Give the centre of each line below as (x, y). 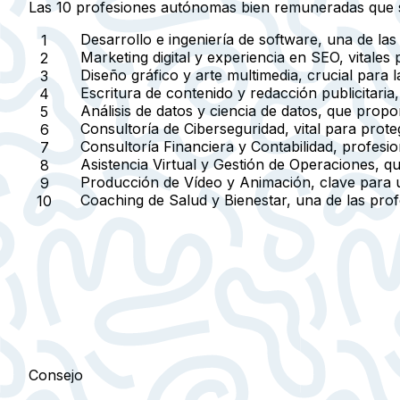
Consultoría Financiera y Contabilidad (207, 147)
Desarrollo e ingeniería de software (199, 40)
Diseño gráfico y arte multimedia (189, 75)
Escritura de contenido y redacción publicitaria (237, 93)
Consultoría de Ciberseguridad (183, 129)
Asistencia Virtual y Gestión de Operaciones (228, 165)
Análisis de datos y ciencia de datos (199, 111)
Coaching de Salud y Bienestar (183, 200)
